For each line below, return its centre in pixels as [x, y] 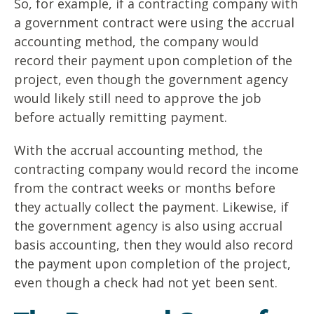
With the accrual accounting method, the [138, 150]
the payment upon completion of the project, [152, 264]
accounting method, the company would [136, 42]
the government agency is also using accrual [148, 226]
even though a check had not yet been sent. [146, 283]
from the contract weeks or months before [145, 188]
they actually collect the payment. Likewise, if [151, 207]
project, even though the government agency [151, 80]
